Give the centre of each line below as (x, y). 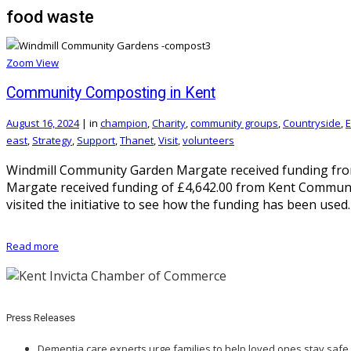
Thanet (137, 140)
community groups (234, 123)
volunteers (208, 140)
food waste (50, 16)
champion (124, 123)
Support (96, 140)
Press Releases (41, 318)
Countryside (312, 123)
